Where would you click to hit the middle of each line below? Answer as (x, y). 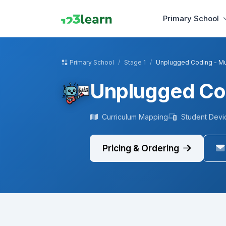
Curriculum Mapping (135, 117)
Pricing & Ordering (142, 148)
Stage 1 (135, 63)
